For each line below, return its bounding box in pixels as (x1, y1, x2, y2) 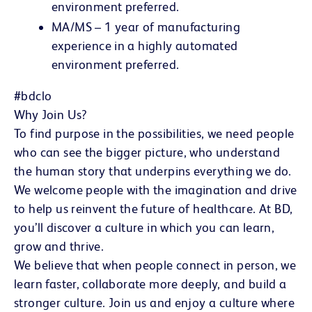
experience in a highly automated (52, 38, 238, 53)
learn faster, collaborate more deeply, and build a (14, 276, 287, 291)
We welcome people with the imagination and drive (14, 182, 297, 197)
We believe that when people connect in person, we (14, 257, 297, 272)
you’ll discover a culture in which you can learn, (14, 219, 275, 235)
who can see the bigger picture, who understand (14, 144, 280, 159)
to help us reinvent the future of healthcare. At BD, (14, 201, 293, 216)
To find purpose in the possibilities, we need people (14, 125, 295, 141)
